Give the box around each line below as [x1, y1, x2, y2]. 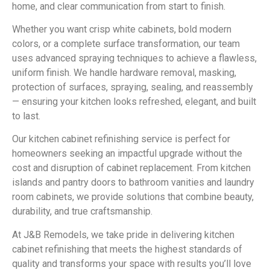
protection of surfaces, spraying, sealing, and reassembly [12, 81, 253, 93]
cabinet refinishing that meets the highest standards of [12, 243, 242, 255]
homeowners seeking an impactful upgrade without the [12, 148, 242, 160]
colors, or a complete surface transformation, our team [12, 37, 240, 49]
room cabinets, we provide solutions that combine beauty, [12, 191, 254, 203]
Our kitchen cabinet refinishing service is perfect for [12, 133, 230, 145]
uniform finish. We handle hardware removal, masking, [12, 66, 236, 78]
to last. [12, 110, 40, 122]
